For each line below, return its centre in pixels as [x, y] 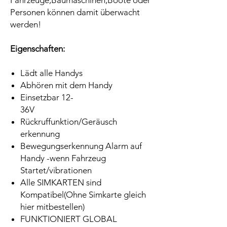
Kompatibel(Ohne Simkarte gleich [83, 195]
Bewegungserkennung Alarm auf [81, 146]
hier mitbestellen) [52, 207]
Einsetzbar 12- [47, 98]
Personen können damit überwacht [75, 12]
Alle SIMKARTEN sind [61, 183]
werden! [26, 25]
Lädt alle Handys [51, 73]
